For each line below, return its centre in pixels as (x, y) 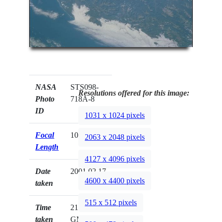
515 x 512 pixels (111, 203)
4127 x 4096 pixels (115, 159)
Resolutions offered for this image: (134, 93)
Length (47, 147)
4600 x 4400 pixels (115, 181)
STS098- (85, 87)
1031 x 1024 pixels (115, 115)
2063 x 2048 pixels (115, 137)
